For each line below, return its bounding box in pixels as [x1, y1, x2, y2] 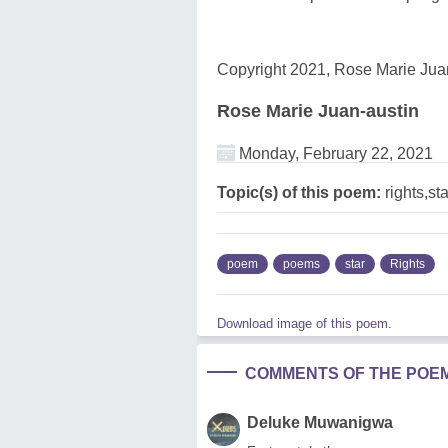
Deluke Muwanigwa [247, 413, 393, 431]
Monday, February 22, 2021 [235, 144, 433, 162]
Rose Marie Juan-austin [217, 100, 419, 121]
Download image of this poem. [217, 315, 392, 331]
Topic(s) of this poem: [217, 183, 381, 201]
